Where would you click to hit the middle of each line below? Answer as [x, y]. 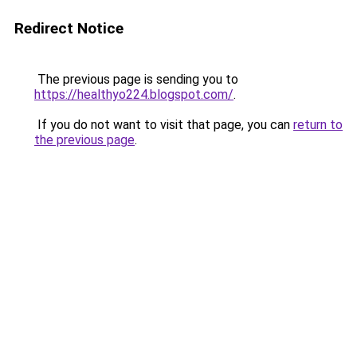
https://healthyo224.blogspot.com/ [134, 94]
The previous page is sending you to [136, 79]
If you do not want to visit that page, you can [164, 125]
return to [318, 125]
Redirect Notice [69, 28]
